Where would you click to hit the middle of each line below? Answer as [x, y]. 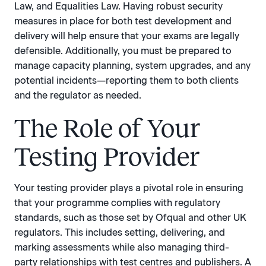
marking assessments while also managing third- [122, 247]
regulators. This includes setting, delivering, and [120, 232]
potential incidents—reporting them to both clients [126, 80]
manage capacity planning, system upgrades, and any [132, 65]
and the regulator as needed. [78, 95]
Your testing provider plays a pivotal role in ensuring [129, 188]
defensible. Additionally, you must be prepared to [123, 50]
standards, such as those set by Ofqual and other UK [130, 217]
